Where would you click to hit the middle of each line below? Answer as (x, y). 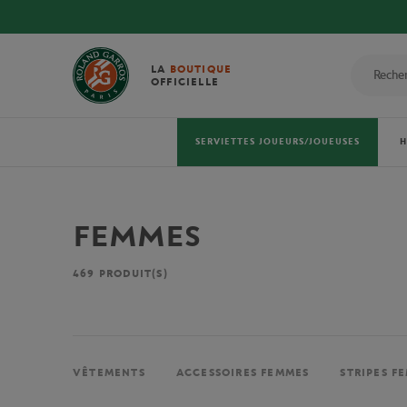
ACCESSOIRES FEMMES (243, 373)
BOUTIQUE (201, 69)
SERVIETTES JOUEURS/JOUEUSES (278, 142)
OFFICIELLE (185, 82)
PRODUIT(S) (131, 273)
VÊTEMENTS (109, 373)
